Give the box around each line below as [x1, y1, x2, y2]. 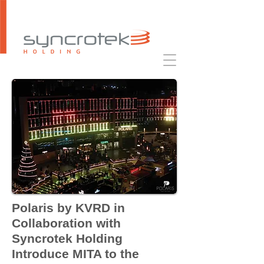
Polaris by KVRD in [12, 201, 125, 214]
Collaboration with [12, 216, 121, 230]
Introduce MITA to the [12, 247, 139, 260]
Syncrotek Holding [12, 232, 123, 245]
